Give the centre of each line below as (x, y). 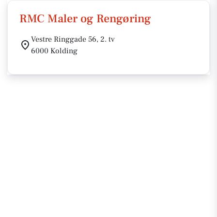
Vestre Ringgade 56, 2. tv (73, 39)
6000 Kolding (54, 51)
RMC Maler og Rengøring (85, 19)
